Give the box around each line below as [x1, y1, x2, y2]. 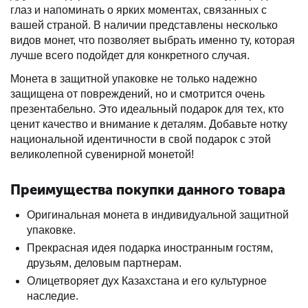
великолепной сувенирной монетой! [10, 148, 194, 160]
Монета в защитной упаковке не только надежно [10, 73, 257, 85]
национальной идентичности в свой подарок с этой [10, 133, 271, 145]
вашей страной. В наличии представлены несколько [10, 19, 278, 31]
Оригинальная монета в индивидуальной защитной [27, 209, 289, 221]
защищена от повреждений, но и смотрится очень [10, 88, 265, 100]
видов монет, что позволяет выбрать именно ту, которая [10, 34, 295, 46]
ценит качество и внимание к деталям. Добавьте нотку [10, 118, 287, 130]
